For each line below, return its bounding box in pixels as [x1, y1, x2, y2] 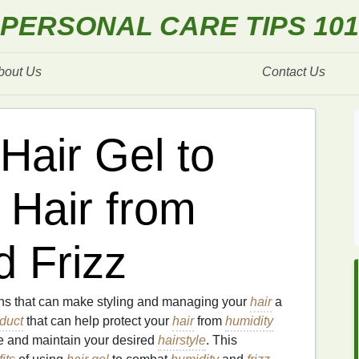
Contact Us [262, 65, 325, 79]
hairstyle [158, 333, 206, 347]
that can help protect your [23, 314, 172, 328]
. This [206, 333, 237, 347]
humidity [225, 314, 273, 328]
